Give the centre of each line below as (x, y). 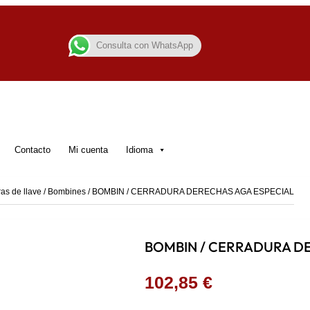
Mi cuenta (88, 150)
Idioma (139, 150)
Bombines (67, 192)
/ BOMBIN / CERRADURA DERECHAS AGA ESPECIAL (190, 192)
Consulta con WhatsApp (145, 45)
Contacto (33, 150)
